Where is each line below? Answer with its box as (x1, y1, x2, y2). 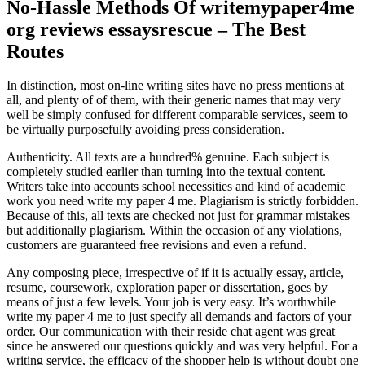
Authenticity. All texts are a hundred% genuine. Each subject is (7, 150, 329, 165)
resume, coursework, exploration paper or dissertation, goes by (7, 280, 328, 295)
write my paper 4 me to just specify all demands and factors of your (7, 310, 351, 324)
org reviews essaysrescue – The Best (7, 18, 306, 40)
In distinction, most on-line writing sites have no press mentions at (7, 78, 344, 93)
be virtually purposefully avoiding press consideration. (7, 122, 284, 137)
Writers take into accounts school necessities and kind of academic (7, 179, 345, 194)
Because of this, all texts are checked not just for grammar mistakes (7, 209, 350, 223)
